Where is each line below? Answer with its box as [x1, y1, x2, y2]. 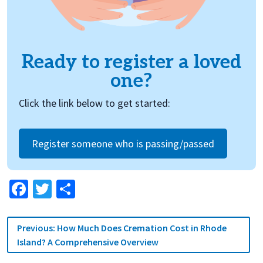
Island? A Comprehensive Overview [17, 235, 159, 248]
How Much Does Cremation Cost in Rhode [57, 221, 227, 234]
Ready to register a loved [22, 50, 241, 73]
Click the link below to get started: [19, 96, 170, 110]
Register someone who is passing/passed [32, 136, 214, 150]
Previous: [17, 221, 55, 234]
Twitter [52, 177, 108, 201]
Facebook [28, 177, 103, 201]
